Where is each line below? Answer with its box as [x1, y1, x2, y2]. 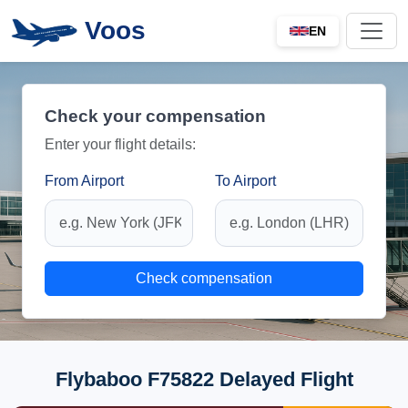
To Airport [215, 173, 276, 189]
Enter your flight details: [45, 137, 196, 152]
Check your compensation [45, 107, 266, 126]
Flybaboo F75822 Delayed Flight [55, 368, 353, 391]
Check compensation [136, 270, 272, 286]
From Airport [45, 173, 124, 189]
